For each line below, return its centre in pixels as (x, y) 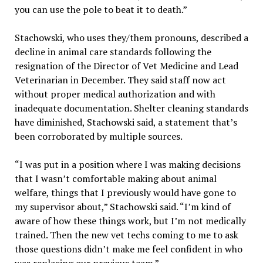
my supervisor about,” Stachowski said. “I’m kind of (122, 207)
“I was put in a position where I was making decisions (127, 165)
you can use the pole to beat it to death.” (101, 10)
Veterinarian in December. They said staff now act (120, 80)
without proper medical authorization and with (115, 94)
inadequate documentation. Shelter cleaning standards (131, 108)
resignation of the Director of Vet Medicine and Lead (126, 66)
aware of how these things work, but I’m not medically (130, 221)
